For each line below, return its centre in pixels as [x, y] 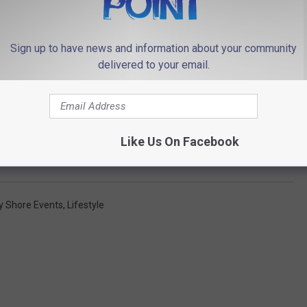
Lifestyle [86, 205]
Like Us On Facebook [180, 142]
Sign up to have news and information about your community [153, 48]
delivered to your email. [153, 65]
